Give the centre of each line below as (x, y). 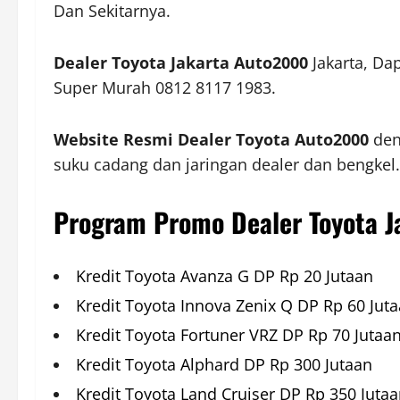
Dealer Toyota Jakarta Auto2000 (181, 63)
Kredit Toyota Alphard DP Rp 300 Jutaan (224, 365)
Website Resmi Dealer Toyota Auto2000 (211, 140)
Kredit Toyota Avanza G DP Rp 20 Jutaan (225, 276)
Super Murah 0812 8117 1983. (165, 88)
